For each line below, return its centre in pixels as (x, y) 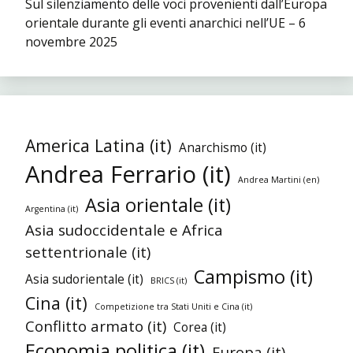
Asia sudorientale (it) (84, 279)
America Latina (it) (98, 145)
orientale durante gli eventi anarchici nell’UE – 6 (165, 22)
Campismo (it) (253, 276)
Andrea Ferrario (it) (128, 174)
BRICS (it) (169, 280)
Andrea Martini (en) (279, 179)
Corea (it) (200, 327)
